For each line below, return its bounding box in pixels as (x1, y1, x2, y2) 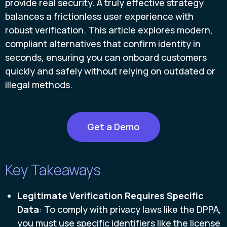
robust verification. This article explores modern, (5, 24, 213, 36)
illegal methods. (5, 79, 72, 91)
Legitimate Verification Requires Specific (17, 190, 204, 202)
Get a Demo (87, 121, 140, 133)
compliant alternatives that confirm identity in (5, 37, 201, 50)
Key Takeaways (5, 160, 101, 179)
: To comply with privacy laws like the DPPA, (39, 203, 221, 216)
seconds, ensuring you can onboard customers (5, 51, 207, 63)
